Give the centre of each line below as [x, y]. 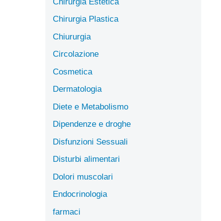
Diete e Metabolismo [91, 107]
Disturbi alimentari [86, 159]
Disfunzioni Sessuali [90, 142]
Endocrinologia [80, 194]
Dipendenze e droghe [92, 124]
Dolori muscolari [83, 177]
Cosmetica [73, 72]
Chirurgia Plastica [86, 19]
